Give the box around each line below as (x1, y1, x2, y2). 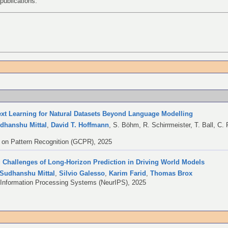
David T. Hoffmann (51, 121, 109, 129)
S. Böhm (113, 121, 139, 129)
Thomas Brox (150, 169, 193, 177)
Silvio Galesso (59, 169, 105, 177)
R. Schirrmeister (143, 121, 191, 129)
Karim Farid (109, 169, 147, 177)
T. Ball (194, 121, 214, 129)
